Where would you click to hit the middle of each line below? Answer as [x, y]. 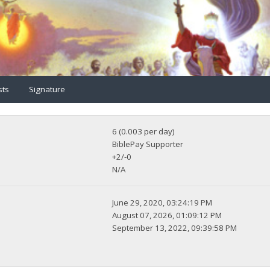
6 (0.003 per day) [144, 132]
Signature [47, 89]
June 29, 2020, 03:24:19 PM [162, 203]
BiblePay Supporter [148, 144]
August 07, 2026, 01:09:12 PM [167, 215]
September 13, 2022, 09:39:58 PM [175, 228]
